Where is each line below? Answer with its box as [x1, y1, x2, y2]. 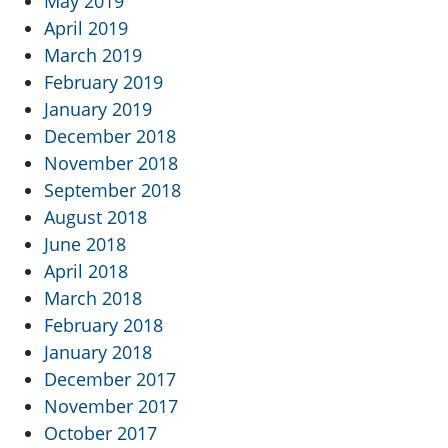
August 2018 [44, 205, 147, 230]
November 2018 [44, 151, 178, 176]
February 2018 [44, 313, 163, 338]
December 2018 [44, 124, 176, 149]
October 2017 [44, 421, 157, 446]
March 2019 [44, 43, 142, 68]
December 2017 [44, 367, 176, 392]
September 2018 [44, 178, 181, 203]
